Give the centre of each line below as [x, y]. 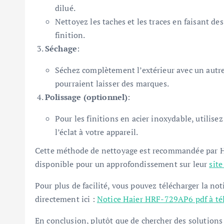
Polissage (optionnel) [86, 97]
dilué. [65, 8]
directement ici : [66, 199]
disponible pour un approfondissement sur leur [122, 164]
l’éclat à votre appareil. [97, 132]
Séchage [61, 48]
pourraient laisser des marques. [112, 83]
